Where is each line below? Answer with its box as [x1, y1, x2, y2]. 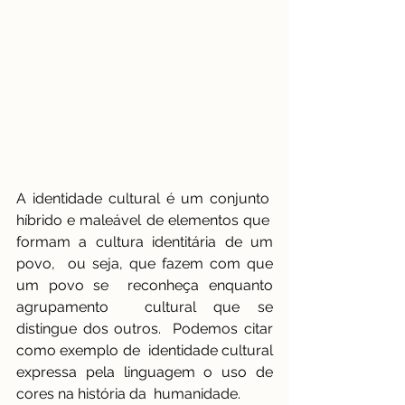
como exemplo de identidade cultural [16, 342, 273, 360]
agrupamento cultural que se [16, 298, 273, 316]
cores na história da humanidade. [16, 385, 248, 403]
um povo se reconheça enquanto [16, 277, 273, 295]
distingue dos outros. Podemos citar [16, 320, 273, 338]
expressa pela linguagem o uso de [16, 363, 273, 381]
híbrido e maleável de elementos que [16, 212, 273, 230]
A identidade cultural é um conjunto [16, 190, 273, 208]
